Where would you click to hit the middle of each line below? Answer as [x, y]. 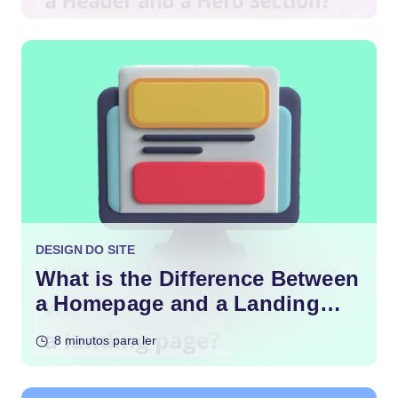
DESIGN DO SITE [85, 250]
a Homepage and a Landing [178, 303]
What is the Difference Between [198, 279]
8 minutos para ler [105, 340]
